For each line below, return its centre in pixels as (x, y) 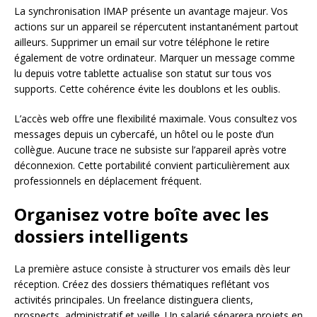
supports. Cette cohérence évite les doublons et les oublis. (147, 88)
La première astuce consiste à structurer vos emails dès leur (152, 268)
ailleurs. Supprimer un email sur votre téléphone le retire (142, 42)
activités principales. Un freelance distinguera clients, (134, 299)
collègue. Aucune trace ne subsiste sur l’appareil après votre (150, 149)
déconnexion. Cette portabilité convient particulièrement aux (152, 165)
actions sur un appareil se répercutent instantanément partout (156, 26)
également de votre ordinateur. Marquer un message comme (155, 57)
